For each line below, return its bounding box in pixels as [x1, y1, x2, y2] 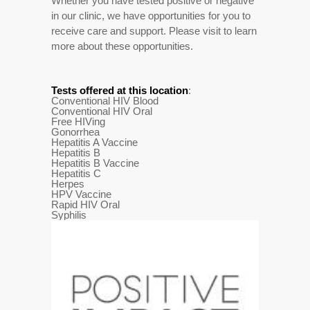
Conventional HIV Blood [51, 95, 158, 107]
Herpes [51, 178, 84, 190]
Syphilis [51, 209, 86, 221]
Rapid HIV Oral [51, 199, 120, 211]
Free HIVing [51, 116, 105, 128]
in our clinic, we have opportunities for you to [51, 10, 250, 22]
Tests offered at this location [51, 84, 188, 97]
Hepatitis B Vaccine [51, 157, 139, 170]
